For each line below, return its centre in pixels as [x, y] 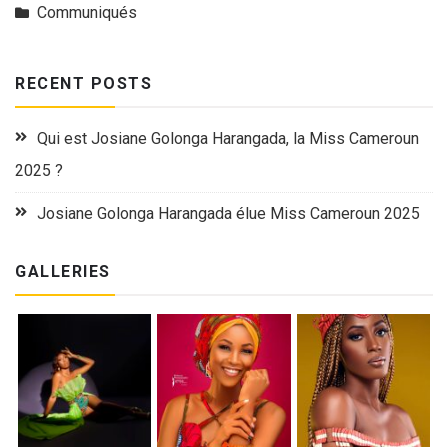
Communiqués [87, 13]
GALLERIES [63, 272]
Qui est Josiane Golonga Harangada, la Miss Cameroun [228, 139]
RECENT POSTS [83, 84]
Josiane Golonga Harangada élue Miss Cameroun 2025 [228, 214]
